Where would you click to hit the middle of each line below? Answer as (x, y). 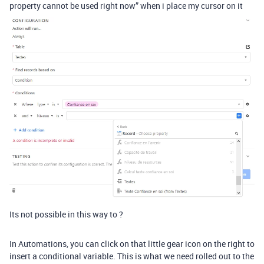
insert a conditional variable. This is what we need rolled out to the (132, 256)
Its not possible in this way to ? (66, 214)
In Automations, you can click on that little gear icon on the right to (132, 244)
